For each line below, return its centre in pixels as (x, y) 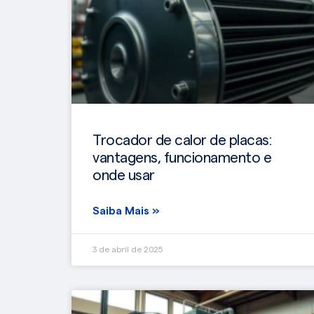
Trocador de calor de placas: (182, 140)
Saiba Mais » (126, 211)
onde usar (124, 175)
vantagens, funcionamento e (182, 158)
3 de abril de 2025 (128, 249)
